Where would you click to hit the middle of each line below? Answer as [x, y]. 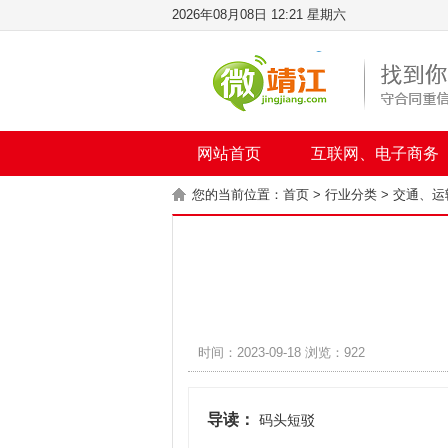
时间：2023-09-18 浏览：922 [281, 352]
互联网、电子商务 [375, 153]
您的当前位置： [237, 194]
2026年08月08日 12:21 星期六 [259, 14]
